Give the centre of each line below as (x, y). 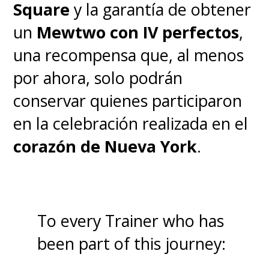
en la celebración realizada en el (131, 123)
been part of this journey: (132, 243)
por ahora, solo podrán (98, 77)
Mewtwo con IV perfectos (138, 32)
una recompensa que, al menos (129, 55)
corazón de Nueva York (105, 146)
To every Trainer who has (131, 220)
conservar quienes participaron (128, 100)
